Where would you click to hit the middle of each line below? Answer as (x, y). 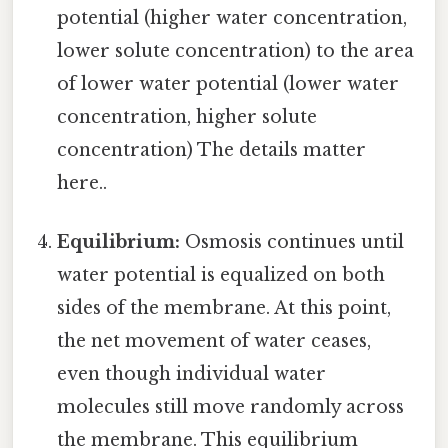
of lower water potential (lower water (228, 83)
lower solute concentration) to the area (236, 50)
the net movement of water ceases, (214, 340)
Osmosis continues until (292, 241)
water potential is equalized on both (221, 274)
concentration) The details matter (212, 149)
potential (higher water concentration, (232, 17)
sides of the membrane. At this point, (224, 307)
